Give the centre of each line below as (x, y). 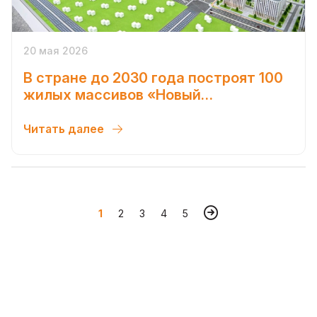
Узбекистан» (69, 111)
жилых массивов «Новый (112, 94)
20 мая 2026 (56, 50)
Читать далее (65, 128)
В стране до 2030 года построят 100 (153, 77)
